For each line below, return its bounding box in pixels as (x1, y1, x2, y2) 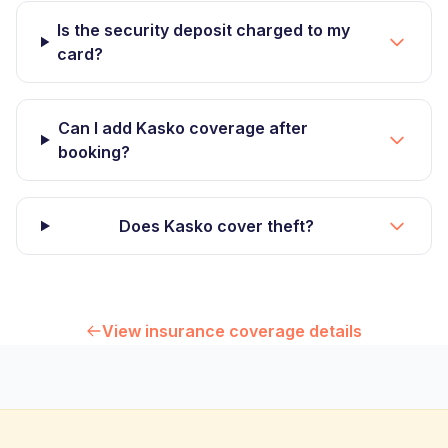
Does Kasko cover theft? (118, 216, 314, 236)
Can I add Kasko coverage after (57, 118, 308, 138)
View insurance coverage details (102, 321, 362, 341)
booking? (57, 142, 130, 162)
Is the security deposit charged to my (57, 20, 351, 40)
